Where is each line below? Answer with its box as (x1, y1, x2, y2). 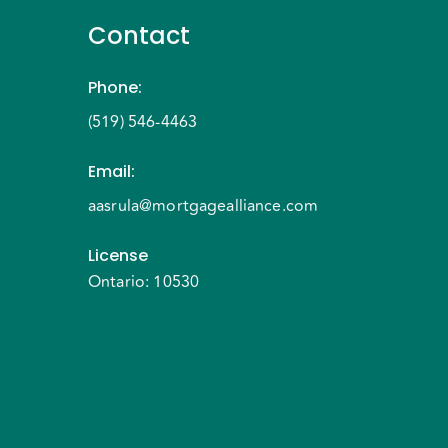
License (88, 244, 148, 267)
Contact (88, 19, 190, 52)
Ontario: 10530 (88, 270, 200, 294)
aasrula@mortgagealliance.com (88, 194, 319, 218)
